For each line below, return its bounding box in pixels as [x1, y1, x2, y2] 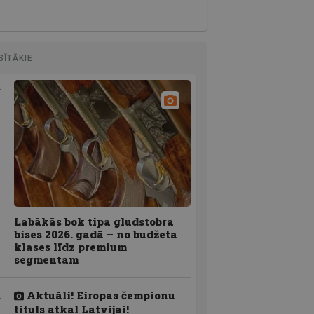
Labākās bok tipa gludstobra [14, 214, 174, 229]
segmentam [14, 252, 78, 267]
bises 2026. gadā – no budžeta [14, 227, 177, 242]
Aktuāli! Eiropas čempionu [23, 288, 175, 303]
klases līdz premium [14, 240, 127, 254]
